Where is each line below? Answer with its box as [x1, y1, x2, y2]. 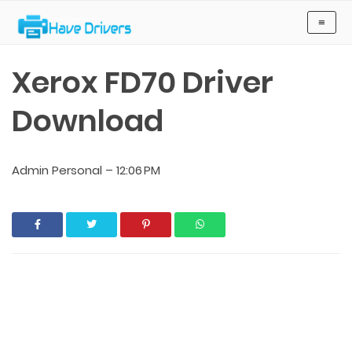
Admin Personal [12, 162, 102, 178]
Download [12, 100, 163, 141]
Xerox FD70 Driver [12, 61, 273, 103]
